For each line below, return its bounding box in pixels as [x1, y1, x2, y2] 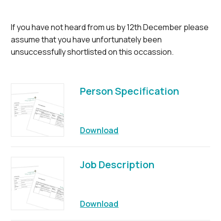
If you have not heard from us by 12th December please [11, 21, 209, 33]
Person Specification [80, 84, 180, 98]
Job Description [80, 158, 155, 171]
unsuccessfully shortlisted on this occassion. [11, 46, 174, 57]
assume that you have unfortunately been [11, 34, 162, 45]
